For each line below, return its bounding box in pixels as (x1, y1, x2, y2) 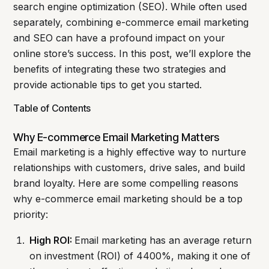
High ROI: (29, 234, 74, 247)
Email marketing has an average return (74, 234, 252, 247)
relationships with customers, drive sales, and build (13, 161, 246, 174)
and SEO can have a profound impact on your (13, 32, 226, 44)
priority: (13, 208, 49, 220)
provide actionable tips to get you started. (13, 79, 202, 91)
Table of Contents (13, 101, 91, 114)
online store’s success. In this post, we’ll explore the (13, 47, 252, 60)
